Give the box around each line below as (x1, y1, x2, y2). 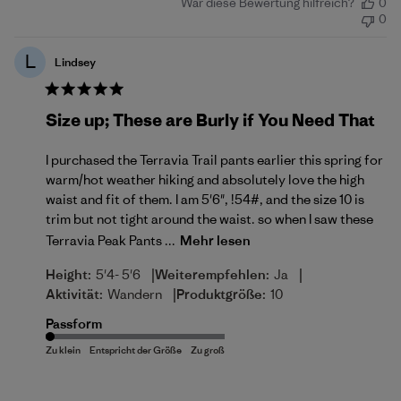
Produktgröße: (176, 286, 266, 303)
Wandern (107, 286, 162, 303)
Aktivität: (46, 286, 103, 303)
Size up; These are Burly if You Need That (46, 109, 375, 131)
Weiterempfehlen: (155, 266, 269, 283)
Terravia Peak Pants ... (46, 231, 175, 249)
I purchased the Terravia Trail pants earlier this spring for (46, 151, 383, 168)
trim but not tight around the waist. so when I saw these (46, 210, 373, 227)
